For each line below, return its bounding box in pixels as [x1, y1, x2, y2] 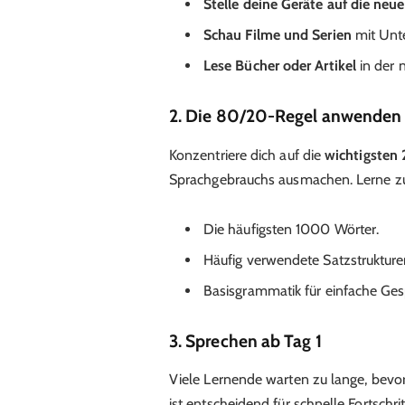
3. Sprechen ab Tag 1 [168, 329, 322, 352]
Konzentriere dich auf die [168, 146, 325, 164]
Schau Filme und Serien [202, 25, 352, 43]
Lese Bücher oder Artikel [202, 56, 356, 74]
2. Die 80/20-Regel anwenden [168, 105, 402, 127]
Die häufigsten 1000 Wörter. [202, 220, 380, 238]
